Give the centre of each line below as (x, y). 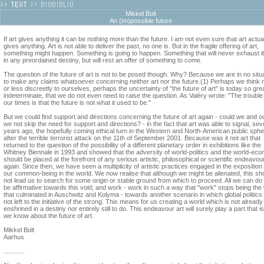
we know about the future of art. (49, 216)
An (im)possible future (141, 21)
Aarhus (14, 237)
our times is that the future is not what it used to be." (77, 103)
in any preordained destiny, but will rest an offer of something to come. (103, 60)
